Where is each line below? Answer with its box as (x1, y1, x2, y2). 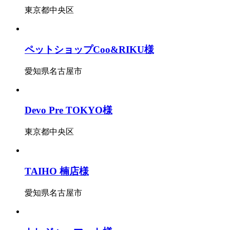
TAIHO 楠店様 (25, 165, 89, 177)
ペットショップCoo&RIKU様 (25, 44, 154, 55)
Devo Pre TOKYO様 (25, 105, 112, 116)
